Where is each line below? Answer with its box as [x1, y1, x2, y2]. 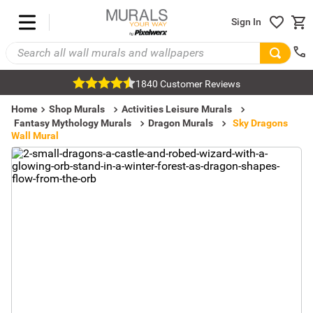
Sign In [231, 16, 261, 28]
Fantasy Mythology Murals [14, 117, 131, 129]
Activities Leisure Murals [122, 103, 232, 115]
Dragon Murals [148, 117, 213, 129]
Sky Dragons [233, 117, 288, 129]
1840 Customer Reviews [136, 78, 240, 89]
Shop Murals [49, 103, 105, 115]
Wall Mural [11, 130, 59, 141]
